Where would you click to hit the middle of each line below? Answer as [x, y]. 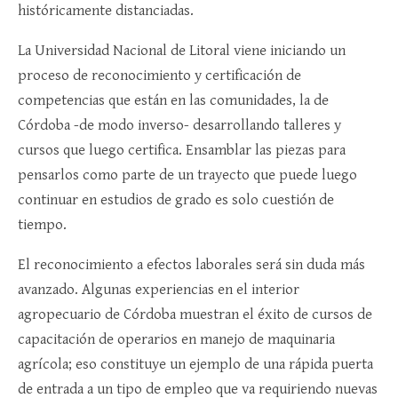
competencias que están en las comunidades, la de [173, 101]
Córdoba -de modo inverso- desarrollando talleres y [179, 126]
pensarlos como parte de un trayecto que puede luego [187, 175]
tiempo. [42, 225]
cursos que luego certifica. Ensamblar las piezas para [182, 151]
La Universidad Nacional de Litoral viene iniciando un [182, 51]
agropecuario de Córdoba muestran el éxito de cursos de [195, 315]
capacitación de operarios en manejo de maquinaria [176, 340]
